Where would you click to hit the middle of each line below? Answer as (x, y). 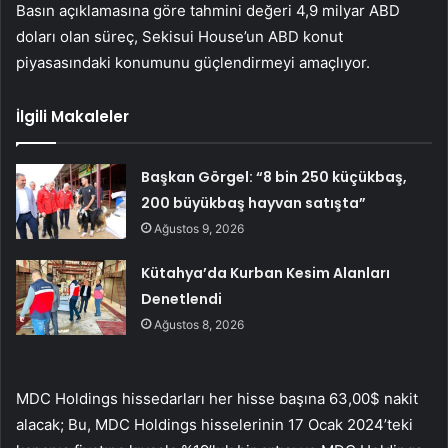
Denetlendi (182, 299)
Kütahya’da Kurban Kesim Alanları (266, 273)
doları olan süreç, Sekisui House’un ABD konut (179, 37)
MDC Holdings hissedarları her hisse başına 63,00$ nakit (217, 399)
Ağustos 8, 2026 (199, 325)
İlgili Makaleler (72, 117)
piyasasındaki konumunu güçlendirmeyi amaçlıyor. (193, 63)
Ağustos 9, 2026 (199, 229)
